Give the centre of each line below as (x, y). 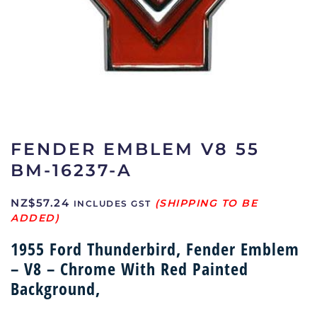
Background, (56, 288)
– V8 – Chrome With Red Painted (129, 269)
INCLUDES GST (112, 203)
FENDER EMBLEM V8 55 (135, 149)
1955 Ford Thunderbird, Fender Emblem (155, 249)
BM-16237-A (71, 170)
